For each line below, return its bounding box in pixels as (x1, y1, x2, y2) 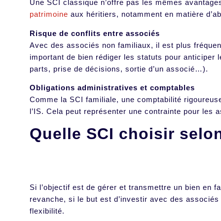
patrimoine (30, 10, 68, 19)
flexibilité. (30, 207, 67, 216)
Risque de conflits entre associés (30, 29, 160, 37)
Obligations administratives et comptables (30, 83, 195, 92)
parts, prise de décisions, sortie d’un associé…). (30, 64, 211, 73)
